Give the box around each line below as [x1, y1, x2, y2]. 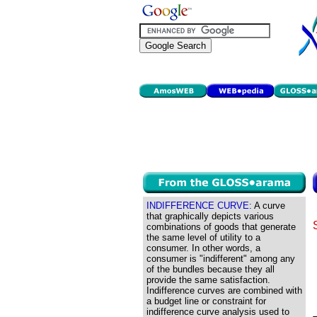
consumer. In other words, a [146, 243, 260, 253]
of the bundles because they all [146, 264, 275, 275]
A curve [252, 200, 285, 211]
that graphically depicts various [146, 211, 274, 221]
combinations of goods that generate [146, 221, 296, 232]
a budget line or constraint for [146, 296, 266, 306]
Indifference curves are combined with [146, 285, 302, 296]
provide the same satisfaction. [146, 275, 270, 285]
